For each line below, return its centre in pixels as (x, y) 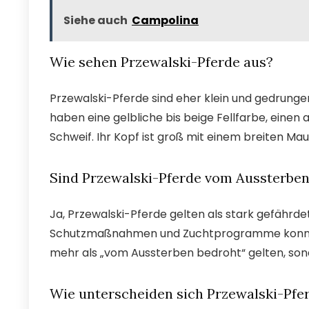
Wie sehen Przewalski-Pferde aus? (161, 61)
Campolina (165, 20)
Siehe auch (96, 20)
